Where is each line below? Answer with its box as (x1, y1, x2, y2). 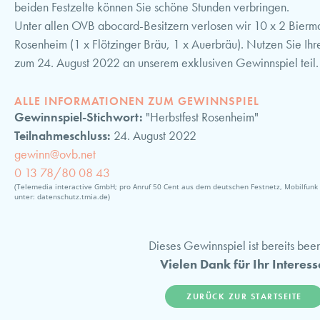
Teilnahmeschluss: (14, 128, 114, 144)
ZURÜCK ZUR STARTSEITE (186, 291, 302, 302)
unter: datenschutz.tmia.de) (14, 192, 110, 201)
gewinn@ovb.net (14, 146, 96, 162)
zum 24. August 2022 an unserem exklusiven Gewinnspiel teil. (14, 55, 319, 71)
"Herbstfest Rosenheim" (146, 109, 259, 125)
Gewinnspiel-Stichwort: (14, 109, 146, 125)
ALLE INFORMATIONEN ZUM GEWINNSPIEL (14, 94, 259, 109)
